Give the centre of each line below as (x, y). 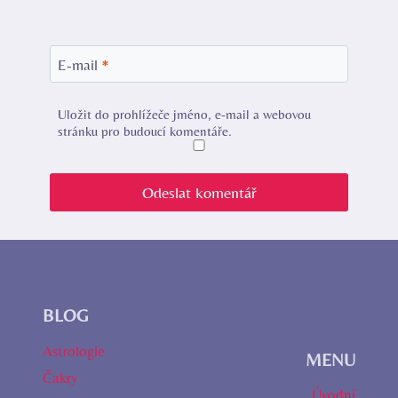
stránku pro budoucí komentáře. (145, 131)
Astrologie (74, 350)
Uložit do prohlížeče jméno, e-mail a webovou (185, 114)
